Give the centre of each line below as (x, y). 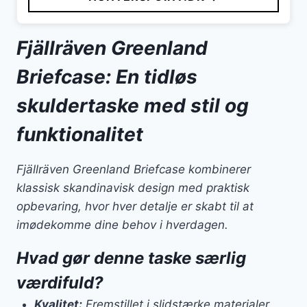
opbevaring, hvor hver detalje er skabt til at (135, 207)
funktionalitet (80, 135)
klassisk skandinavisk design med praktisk (133, 188)
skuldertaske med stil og (133, 106)
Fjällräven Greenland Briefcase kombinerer (134, 170)
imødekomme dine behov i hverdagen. (122, 225)
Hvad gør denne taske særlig (131, 258)
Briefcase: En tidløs (107, 77)
